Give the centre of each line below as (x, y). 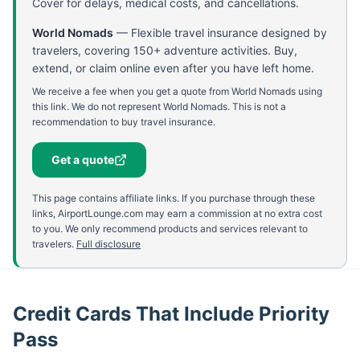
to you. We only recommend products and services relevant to (170, 229)
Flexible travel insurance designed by (229, 33)
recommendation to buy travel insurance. (124, 122)
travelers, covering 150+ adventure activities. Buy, (165, 50)
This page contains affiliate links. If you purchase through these (174, 198)
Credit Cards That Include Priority (171, 314)
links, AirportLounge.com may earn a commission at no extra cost (177, 213)
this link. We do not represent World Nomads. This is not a (159, 106)
